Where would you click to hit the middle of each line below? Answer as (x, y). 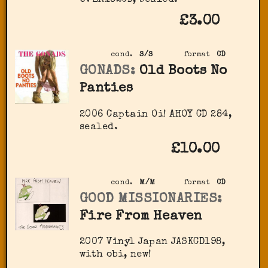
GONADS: (107, 72)
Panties (106, 89)
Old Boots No (183, 72)
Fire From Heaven (141, 217)
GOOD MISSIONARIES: (151, 199)
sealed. (99, 127)
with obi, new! (115, 255)
